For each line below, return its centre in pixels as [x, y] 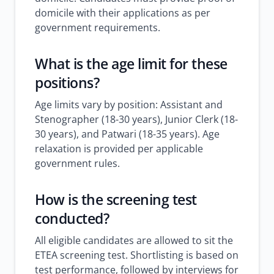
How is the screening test [116, 199]
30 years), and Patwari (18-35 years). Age [127, 134]
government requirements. [98, 28]
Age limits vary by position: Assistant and [129, 105]
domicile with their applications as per [123, 13]
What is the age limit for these [131, 64]
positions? [67, 83]
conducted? [72, 218]
